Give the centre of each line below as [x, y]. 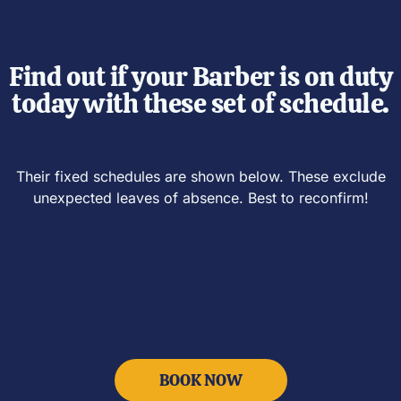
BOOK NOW [200, 380]
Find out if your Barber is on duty [200, 76]
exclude [359, 176]
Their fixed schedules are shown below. [152, 176]
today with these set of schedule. [200, 103]
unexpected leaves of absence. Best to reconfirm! [200, 197]
